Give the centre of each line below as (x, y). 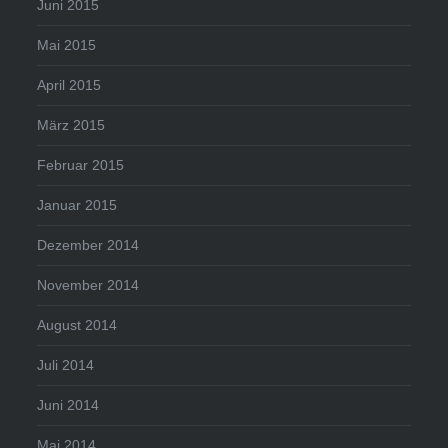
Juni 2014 (68, 405)
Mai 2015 (67, 45)
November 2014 (88, 285)
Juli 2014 (66, 365)
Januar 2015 (77, 205)
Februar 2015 (81, 165)
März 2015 (71, 125)
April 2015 (69, 85)
